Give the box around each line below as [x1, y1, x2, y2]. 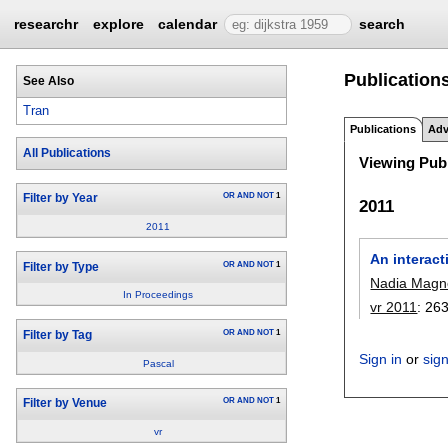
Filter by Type [22, 260, 99, 273]
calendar [158, 16, 218, 32]
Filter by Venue [22, 397, 107, 410]
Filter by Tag [22, 329, 92, 342]
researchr [14, 16, 79, 32]
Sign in [359, 351, 403, 368]
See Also [22, 74, 74, 87]
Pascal [142, 357, 174, 369]
